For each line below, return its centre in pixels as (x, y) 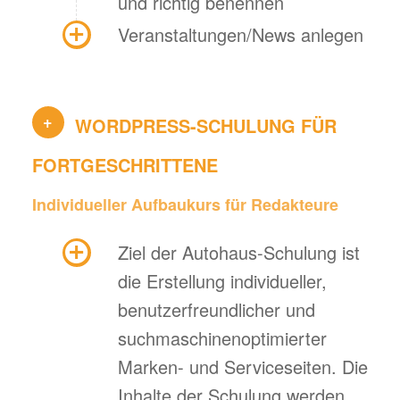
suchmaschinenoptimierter (222, 338)
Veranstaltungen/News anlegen (240, 34)
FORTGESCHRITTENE (125, 164)
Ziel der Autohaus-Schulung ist (238, 253)
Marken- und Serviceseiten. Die (242, 367)
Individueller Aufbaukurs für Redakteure (185, 205)
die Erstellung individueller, (222, 281)
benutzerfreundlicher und (216, 310)
